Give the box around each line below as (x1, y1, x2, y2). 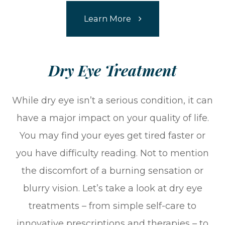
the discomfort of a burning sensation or (22, 165, 203, 176)
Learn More (83, 13, 131, 24)
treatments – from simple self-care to (29, 200, 196, 211)
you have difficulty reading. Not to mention (16, 147, 209, 159)
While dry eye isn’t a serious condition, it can (12, 94, 213, 106)
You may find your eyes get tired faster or (20, 130, 205, 141)
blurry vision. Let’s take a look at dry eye (23, 182, 202, 194)
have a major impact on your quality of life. (16, 112, 209, 124)
